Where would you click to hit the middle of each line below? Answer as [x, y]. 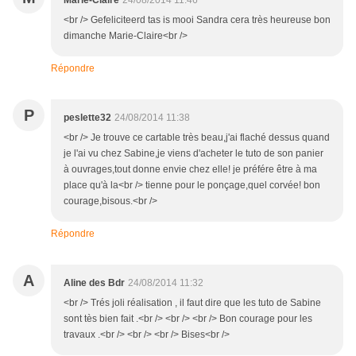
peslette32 [87, 118]
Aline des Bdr [94, 283]
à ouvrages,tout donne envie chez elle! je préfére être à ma [190, 170]
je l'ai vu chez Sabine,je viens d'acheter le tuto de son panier [193, 154]
